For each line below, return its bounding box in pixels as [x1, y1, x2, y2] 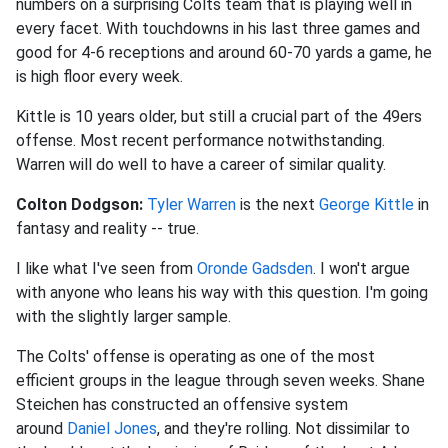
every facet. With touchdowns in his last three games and [16, 19, 420, 39]
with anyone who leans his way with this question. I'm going [16, 283, 428, 303]
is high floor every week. [16, 67, 183, 87]
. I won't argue [313, 259, 410, 279]
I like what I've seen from [16, 259, 197, 279]
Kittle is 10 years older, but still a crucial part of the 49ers [16, 107, 422, 127]
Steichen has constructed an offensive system [16, 395, 348, 415]
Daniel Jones [67, 419, 157, 439]
